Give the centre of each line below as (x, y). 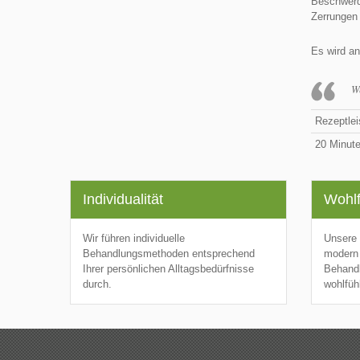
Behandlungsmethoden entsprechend (169, 254)
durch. (97, 284)
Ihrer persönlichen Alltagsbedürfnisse (168, 269)
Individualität (123, 199)
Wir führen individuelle (134, 238)
